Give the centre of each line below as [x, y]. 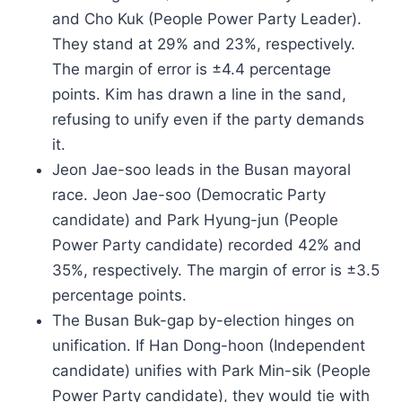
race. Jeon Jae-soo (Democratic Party [189, 195]
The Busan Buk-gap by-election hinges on [203, 320]
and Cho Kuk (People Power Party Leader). [207, 19]
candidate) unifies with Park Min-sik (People [211, 371]
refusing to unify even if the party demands [208, 119]
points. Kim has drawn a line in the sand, [199, 94]
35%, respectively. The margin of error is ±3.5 [216, 270]
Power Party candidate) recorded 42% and [207, 245]
